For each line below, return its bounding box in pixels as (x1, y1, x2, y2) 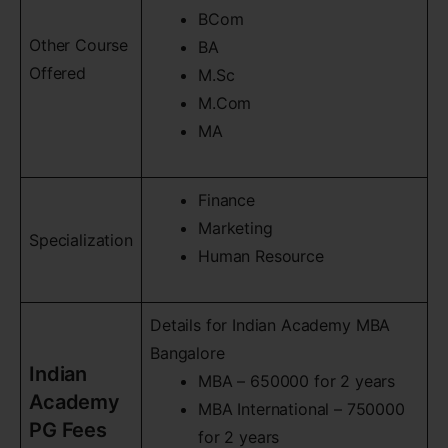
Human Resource (198, 246, 324, 266)
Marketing (198, 218, 273, 238)
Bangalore (150, 343, 225, 363)
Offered (29, 63, 86, 83)
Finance (198, 190, 255, 210)
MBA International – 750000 (198, 399, 405, 419)
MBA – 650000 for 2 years (198, 371, 396, 391)
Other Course (29, 35, 129, 55)
